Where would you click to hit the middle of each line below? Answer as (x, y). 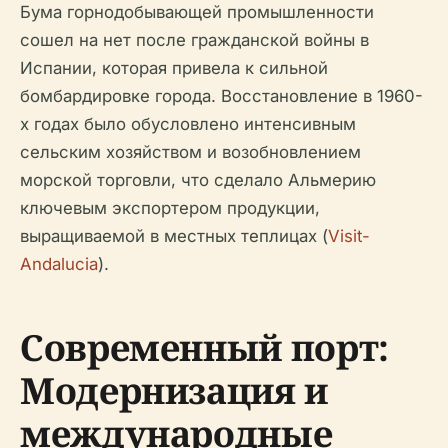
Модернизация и (174, 390)
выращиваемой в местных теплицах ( (174, 236)
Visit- (349, 236)
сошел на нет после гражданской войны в (194, 40)
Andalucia (59, 264)
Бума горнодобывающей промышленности (197, 12)
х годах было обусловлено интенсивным (188, 124)
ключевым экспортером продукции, (170, 208)
